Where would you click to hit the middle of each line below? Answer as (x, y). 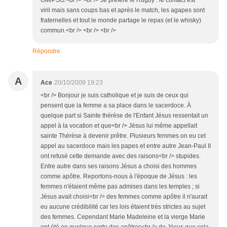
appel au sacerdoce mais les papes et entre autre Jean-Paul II (126, 146)
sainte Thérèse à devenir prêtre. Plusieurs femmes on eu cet (123, 136)
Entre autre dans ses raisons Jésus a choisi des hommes (119, 166)
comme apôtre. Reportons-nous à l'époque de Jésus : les (119, 176)
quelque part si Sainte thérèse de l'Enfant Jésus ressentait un (124, 115)
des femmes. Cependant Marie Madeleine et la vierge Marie (123, 217)
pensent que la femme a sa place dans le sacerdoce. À (116, 105)
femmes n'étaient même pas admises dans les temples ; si (120, 186)
